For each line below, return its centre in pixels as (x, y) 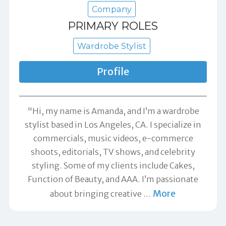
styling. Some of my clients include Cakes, (113, 166)
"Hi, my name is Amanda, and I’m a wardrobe (113, 111)
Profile (113, 71)
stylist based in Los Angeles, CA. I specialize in (113, 125)
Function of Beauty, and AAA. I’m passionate (113, 179)
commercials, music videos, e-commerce (113, 138)
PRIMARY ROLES (113, 26)
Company (112, 9)
